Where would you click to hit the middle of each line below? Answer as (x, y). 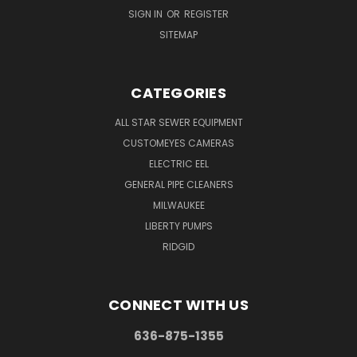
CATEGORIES (178, 92)
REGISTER (206, 14)
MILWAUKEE (178, 205)
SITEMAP (178, 34)
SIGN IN (147, 14)
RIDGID (178, 246)
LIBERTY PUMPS (178, 226)
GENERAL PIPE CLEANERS (178, 184)
